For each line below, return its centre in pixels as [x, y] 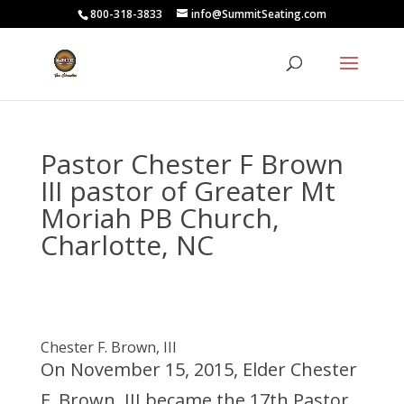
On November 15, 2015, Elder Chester [198, 369]
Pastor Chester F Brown [192, 164]
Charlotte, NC [127, 245]
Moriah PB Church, [160, 218]
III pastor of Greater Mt [188, 191]
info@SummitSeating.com [258, 14]
